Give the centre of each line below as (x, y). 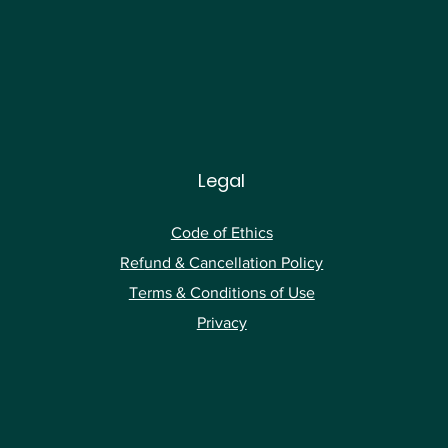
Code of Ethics (221, 233)
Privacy (221, 323)
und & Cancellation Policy (234, 263)
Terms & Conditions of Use (221, 293)
